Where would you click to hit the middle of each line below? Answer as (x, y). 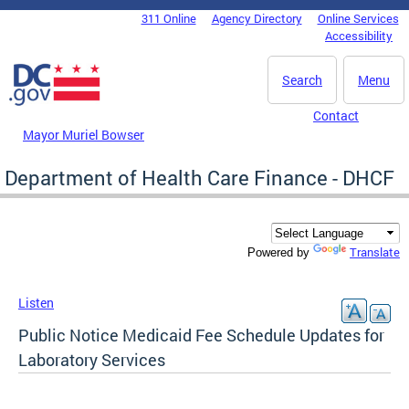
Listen (36, 303)
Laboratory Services (92, 360)
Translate (375, 252)
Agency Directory (257, 18)
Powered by (280, 253)
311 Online (168, 18)
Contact (336, 115)
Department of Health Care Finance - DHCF (199, 177)
